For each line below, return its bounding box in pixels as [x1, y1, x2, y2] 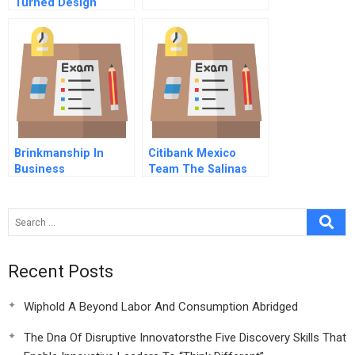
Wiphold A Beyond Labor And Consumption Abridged [24, 300, 298, 314]
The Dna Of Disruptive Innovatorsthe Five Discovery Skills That [24, 330, 346, 345]
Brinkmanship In [14, 147, 104, 160]
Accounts [148, 178, 200, 192]
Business [14, 162, 65, 176]
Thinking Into [14, 12, 88, 25]
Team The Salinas [148, 162, 247, 176]
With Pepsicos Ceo [14, 44, 118, 57]
